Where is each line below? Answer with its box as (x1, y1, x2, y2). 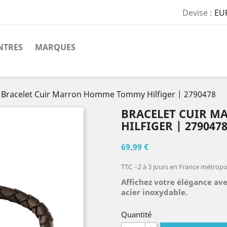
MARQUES (35, 42, 75, 53)
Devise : (182, 7, 212, 19)
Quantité (121, 209, 152, 219)
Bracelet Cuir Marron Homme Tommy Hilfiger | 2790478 (1, 89, 216, 100)
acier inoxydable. (121, 187, 187, 197)
